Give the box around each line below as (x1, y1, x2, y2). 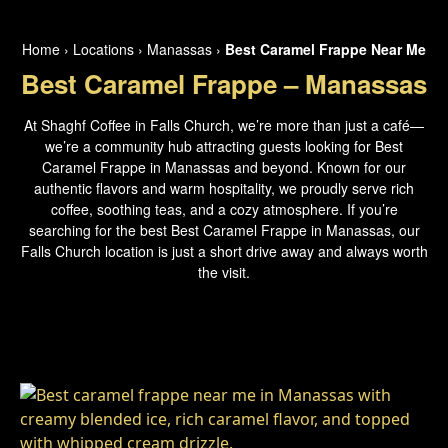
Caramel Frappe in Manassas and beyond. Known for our (42, 157, 406, 177)
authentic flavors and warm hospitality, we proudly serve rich (34, 178, 414, 198)
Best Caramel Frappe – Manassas (21, 65, 427, 102)
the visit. (198, 262, 250, 282)
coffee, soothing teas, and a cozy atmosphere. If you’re (50, 199, 398, 219)
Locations (73, 39, 134, 59)
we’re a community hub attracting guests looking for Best (45, 136, 403, 156)
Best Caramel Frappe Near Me (225, 39, 426, 59)
